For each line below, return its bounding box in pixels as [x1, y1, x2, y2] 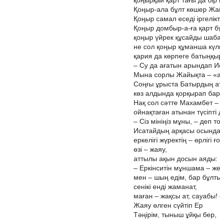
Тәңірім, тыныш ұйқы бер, [134, 211, 217, 219]
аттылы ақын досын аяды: [134, 155, 218, 163]
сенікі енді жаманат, [134, 183, 197, 191]
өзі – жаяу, [134, 145, 167, 153]
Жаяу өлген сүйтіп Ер [134, 201, 203, 209]
